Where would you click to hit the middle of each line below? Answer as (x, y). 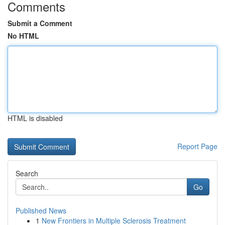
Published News (41, 210)
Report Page (197, 146)
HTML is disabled (35, 118)
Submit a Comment (40, 23)
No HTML (23, 36)
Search (27, 173)
